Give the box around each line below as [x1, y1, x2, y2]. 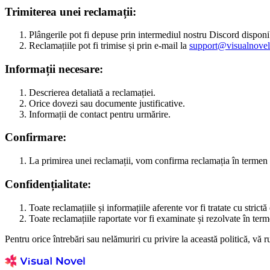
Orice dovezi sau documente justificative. [29, 98, 185, 108]
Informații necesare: [5, 62, 103, 75]
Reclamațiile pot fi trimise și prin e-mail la [29, 40, 189, 51]
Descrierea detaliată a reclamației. [29, 87, 155, 98]
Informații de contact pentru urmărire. [29, 108, 171, 119]
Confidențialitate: [5, 177, 91, 190]
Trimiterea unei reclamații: [5, 5, 136, 18]
